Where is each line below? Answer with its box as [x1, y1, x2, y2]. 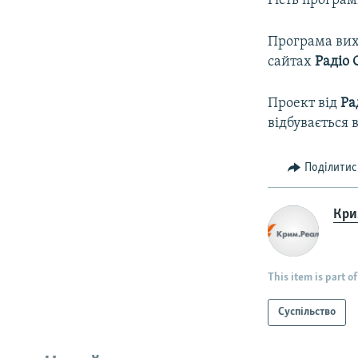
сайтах [268, 54, 316, 70]
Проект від [268, 95, 341, 111]
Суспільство [278, 306, 336, 319]
